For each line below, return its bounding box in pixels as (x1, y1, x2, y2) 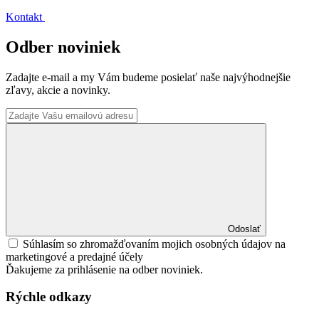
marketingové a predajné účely (6, 250, 143, 263)
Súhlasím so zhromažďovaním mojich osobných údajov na (23, 237, 286, 250)
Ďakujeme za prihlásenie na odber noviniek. (6, 263, 203, 276)
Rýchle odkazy (6, 289, 92, 305)
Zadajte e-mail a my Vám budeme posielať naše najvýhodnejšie (6, 70, 291, 83)
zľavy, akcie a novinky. (6, 83, 110, 96)
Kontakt (6, 10, 45, 23)
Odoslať (228, 223, 261, 234)
